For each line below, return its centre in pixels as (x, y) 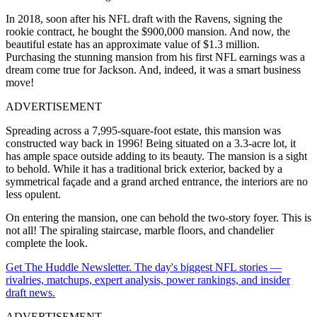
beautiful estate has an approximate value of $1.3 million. (133, 44)
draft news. (30, 292)
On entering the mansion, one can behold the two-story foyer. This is (158, 217)
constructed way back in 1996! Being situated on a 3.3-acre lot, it (151, 143)
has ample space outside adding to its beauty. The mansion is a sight (156, 156)
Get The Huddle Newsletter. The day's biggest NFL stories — (144, 267)
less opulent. (33, 194)
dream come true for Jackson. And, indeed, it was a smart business (153, 69)
